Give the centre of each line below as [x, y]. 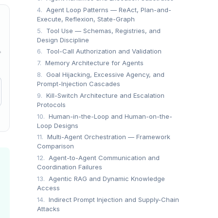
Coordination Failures [70, 167]
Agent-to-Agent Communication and [103, 158]
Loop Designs [58, 125]
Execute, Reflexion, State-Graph [86, 19]
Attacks [48, 209]
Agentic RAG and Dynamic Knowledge [106, 178]
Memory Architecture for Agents [93, 63]
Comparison [55, 146]
